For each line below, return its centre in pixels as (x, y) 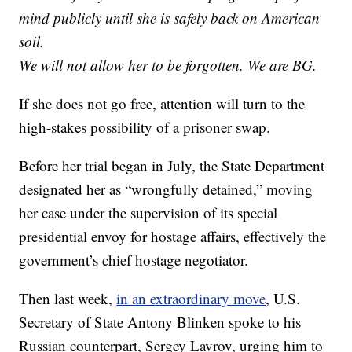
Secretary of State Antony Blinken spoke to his (160, 322)
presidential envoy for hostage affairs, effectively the (173, 236)
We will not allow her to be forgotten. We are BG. (168, 65)
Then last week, (68, 299)
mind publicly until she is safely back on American (170, 18)
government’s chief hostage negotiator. (134, 260)
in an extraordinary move (191, 299)
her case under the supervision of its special (148, 213)
